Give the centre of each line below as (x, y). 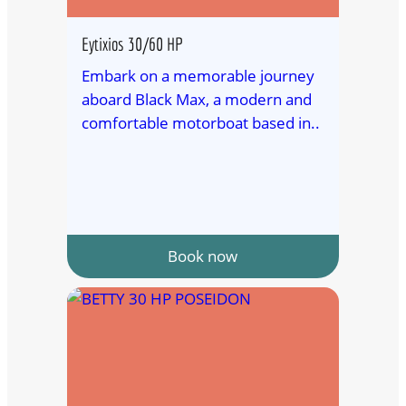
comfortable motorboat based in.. (200, 122)
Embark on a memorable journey (198, 75)
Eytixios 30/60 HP (132, 43)
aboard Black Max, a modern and (196, 99)
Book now (203, 256)
